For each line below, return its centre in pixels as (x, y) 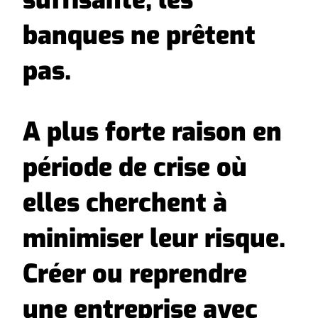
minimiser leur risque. (154, 239)
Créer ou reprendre (135, 274)
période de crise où (135, 168)
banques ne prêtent (139, 36)
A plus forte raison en (152, 132)
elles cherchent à (125, 203)
